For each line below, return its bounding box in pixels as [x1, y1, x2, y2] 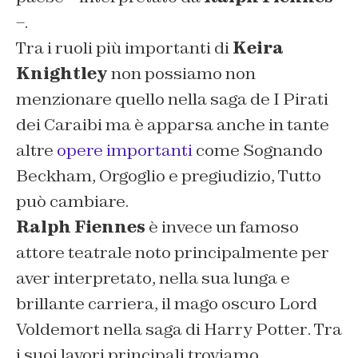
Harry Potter [204, 318, 308, 340]
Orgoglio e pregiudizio [99, 165, 271, 186]
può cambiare [16, 190, 125, 212]
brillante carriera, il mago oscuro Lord [16, 292, 317, 314]
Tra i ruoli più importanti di [16, 37, 233, 58]
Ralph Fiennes [16, 216, 145, 237]
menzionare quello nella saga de [16, 88, 273, 109]
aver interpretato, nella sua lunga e [16, 267, 290, 288]
